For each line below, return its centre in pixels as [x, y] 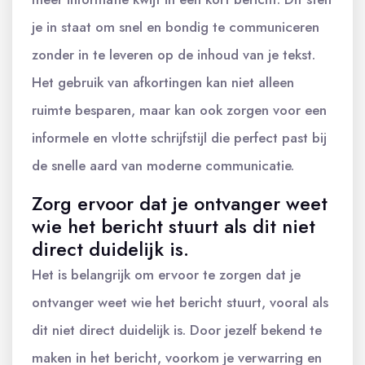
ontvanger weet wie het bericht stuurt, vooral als [180, 302]
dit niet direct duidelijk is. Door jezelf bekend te [177, 330]
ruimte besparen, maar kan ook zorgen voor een [179, 110]
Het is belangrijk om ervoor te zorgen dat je [166, 275]
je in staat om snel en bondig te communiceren [176, 27]
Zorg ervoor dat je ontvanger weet [180, 204]
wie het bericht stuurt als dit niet [174, 226]
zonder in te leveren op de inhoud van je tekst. [174, 55]
